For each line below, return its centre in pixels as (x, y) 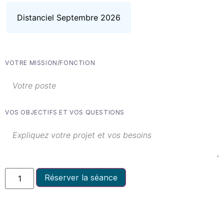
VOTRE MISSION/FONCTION (50, 62)
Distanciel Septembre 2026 (69, 17)
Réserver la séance (81, 178)
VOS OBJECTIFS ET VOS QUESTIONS (65, 112)
